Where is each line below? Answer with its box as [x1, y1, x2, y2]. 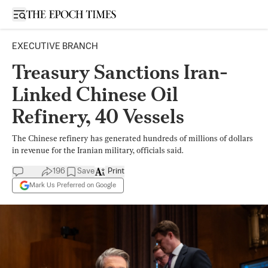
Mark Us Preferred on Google [29, 181, 116, 189]
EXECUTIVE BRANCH [12, 42, 98, 51]
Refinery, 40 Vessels [12, 105, 184, 128]
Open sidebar [19, 9, 70, 18]
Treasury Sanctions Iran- [12, 60, 228, 84]
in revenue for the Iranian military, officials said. [12, 145, 183, 155]
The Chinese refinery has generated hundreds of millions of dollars [12, 133, 253, 143]
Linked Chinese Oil [12, 83, 178, 106]
